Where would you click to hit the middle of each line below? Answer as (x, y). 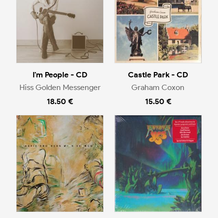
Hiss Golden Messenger (60, 88)
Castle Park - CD (158, 74)
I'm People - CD (60, 74)
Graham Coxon (158, 88)
